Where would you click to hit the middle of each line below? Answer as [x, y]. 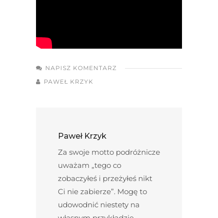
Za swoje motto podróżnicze [109, 152]
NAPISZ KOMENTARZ [81, 68]
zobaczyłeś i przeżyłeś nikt [105, 178]
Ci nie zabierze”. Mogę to [102, 191]
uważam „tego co [90, 165]
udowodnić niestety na [99, 204]
